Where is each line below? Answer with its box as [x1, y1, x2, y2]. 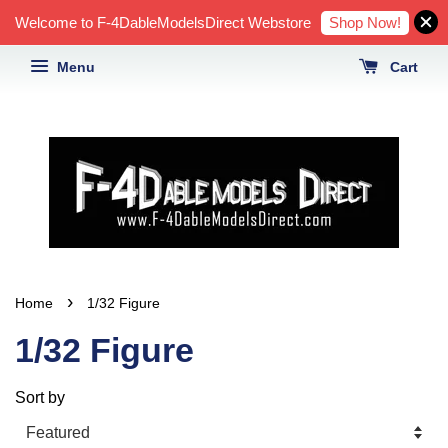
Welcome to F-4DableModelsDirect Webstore [15, 14, 311, 31]
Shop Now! [329, 13, 401, 31]
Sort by [15, 388, 65, 406]
